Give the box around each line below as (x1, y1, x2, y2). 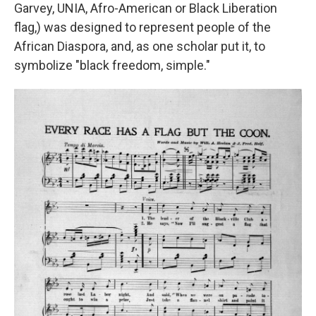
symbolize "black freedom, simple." (14, 57, 210, 73)
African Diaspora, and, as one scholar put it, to (14, 38, 265, 54)
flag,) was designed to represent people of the (14, 19, 271, 35)
